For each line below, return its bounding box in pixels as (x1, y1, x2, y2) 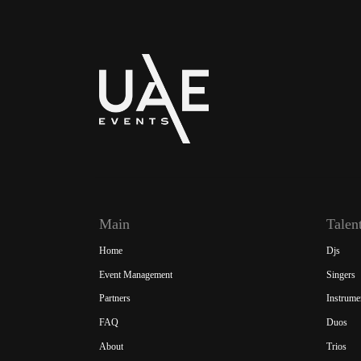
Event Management (99, 268, 172, 280)
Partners (99, 293, 131, 305)
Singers (326, 268, 355, 280)
